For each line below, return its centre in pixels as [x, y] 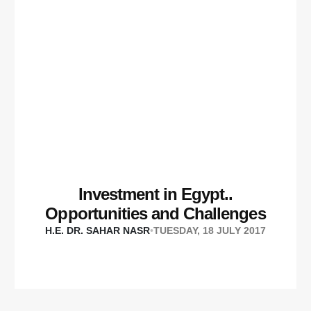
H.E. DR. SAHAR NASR [97, 231]
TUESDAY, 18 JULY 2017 [209, 231]
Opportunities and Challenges [155, 214]
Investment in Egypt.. [155, 194]
